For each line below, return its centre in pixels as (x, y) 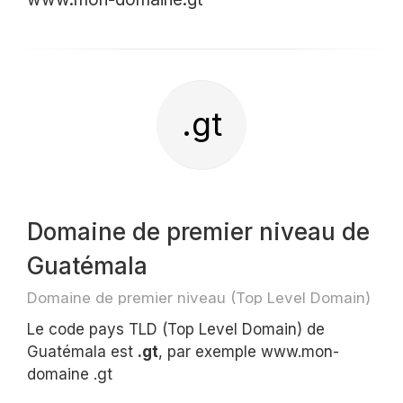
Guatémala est (82, 352)
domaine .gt (70, 374)
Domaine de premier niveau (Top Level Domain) (199, 298)
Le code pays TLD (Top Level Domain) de (176, 329)
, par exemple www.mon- (249, 352)
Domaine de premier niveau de (198, 232)
